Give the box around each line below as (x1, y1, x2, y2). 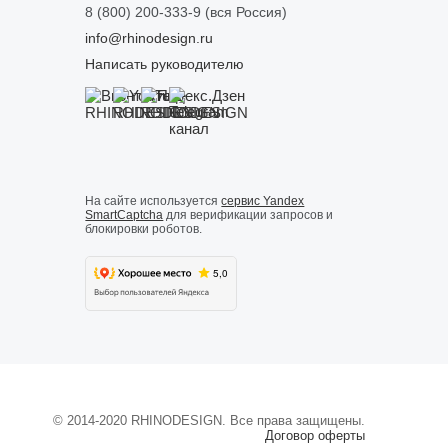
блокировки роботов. (85, 222, 203, 237)
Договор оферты (264, 428, 365, 444)
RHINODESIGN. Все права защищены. (126, 413, 365, 429)
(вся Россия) (201, 4, 288, 21)
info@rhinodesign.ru (85, 30, 214, 47)
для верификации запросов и (163, 208, 334, 223)
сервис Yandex (221, 194, 305, 209)
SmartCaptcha (85, 208, 164, 223)
